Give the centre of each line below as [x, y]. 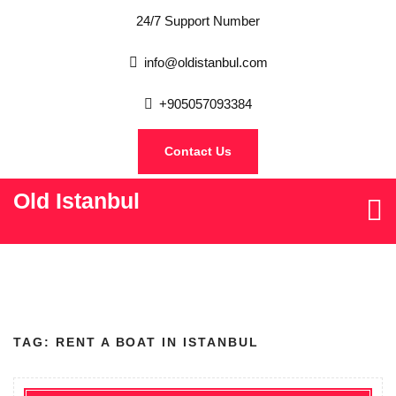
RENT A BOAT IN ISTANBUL [157, 342]
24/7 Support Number [198, 21]
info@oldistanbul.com [206, 62]
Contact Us [198, 151]
